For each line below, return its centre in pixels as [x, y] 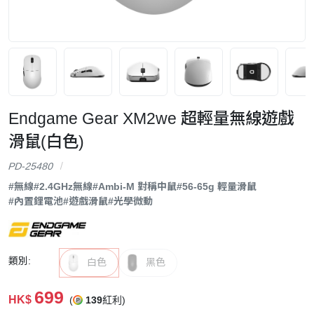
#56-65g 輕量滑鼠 [217, 186]
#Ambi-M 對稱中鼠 [135, 186]
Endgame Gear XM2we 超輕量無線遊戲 [151, 118]
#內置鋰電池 [36, 201]
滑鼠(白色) [46, 141]
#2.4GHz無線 [63, 186]
